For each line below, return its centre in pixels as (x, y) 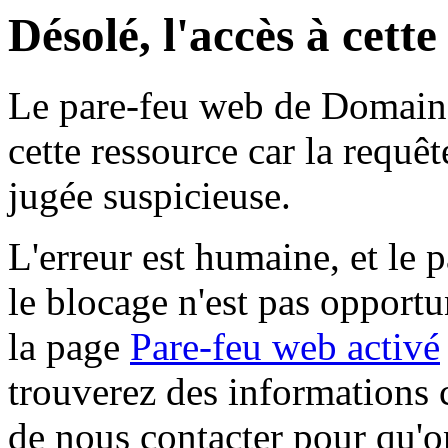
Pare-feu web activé (285, 347)
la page (69, 347)
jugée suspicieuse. (149, 196)
